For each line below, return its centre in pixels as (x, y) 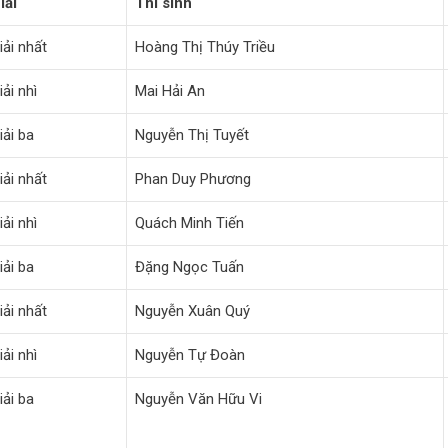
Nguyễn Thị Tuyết (192, 134)
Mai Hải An (170, 90)
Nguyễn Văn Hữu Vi (198, 398)
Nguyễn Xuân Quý (192, 310)
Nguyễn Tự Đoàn (190, 354)
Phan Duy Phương (193, 178)
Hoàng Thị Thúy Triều (205, 46)
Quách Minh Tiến (189, 222)
